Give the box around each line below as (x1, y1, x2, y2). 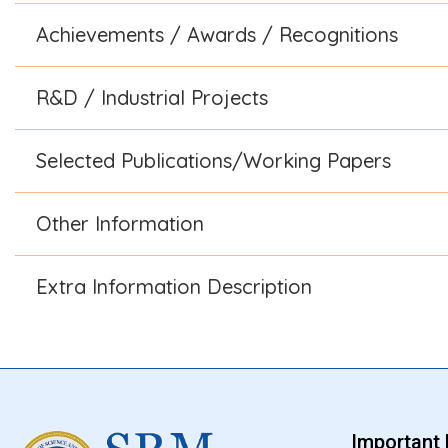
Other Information (36, 210, 204, 236)
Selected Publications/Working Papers (36, 147, 391, 173)
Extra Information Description (36, 273, 312, 299)
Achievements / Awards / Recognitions (36, 21, 398, 47)
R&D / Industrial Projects (36, 84, 268, 110)
